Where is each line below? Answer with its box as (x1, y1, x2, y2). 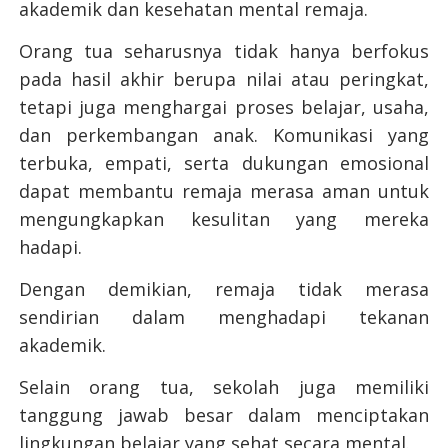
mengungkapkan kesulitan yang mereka (18, 207, 430, 232)
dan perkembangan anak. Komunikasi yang (18, 123, 430, 148)
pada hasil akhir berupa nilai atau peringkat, (18, 67, 430, 92)
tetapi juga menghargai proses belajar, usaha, (18, 95, 430, 120)
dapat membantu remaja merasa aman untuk (18, 179, 430, 204)
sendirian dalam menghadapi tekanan (18, 305, 430, 330)
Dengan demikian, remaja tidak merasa (18, 277, 430, 302)
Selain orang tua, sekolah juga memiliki (18, 375, 430, 400)
